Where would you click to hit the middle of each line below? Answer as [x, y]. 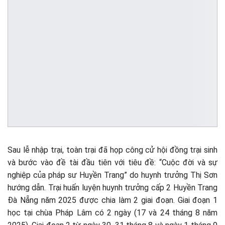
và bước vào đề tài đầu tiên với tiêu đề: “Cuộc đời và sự [113, 163]
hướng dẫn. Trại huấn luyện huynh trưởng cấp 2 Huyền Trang [113, 188]
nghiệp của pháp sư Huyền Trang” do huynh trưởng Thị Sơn [113, 175]
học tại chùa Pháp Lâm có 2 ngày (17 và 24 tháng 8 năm [113, 213]
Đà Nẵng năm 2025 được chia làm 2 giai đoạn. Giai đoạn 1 [113, 200]
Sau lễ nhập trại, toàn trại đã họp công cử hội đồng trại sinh [113, 150]
